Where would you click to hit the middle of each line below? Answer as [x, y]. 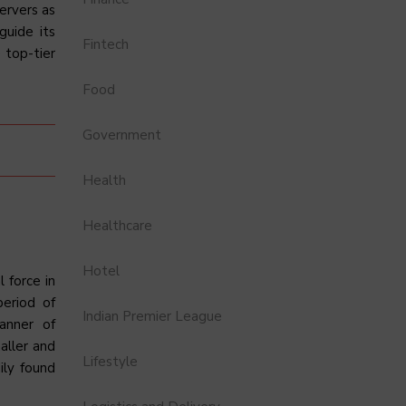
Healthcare [117, 226]
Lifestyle [110, 362]
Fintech [106, 44]
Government [122, 135]
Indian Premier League [152, 316]
